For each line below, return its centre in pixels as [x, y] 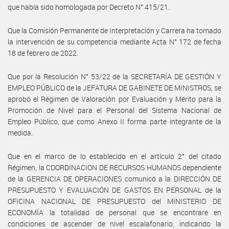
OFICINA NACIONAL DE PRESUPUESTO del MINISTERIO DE [114, 201]
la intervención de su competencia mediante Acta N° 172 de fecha [114, 41]
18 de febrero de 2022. [43, 53]
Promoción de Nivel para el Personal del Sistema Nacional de [114, 110]
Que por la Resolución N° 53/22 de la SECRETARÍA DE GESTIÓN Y [114, 76]
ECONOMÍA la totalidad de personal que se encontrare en [114, 212]
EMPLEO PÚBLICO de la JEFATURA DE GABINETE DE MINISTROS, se [114, 87]
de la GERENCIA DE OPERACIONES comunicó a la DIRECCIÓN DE [114, 178]
